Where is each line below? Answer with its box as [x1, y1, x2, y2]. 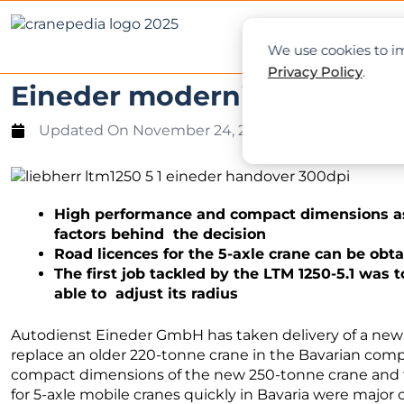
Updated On [39, 122, 129, 139]
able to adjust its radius [54, 284, 247, 302]
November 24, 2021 [133, 122, 270, 139]
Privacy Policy [267, 63, 363, 80]
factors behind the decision [54, 225, 271, 243]
